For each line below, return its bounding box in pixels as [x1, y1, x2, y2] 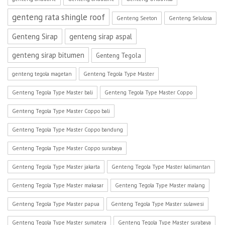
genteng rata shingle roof [12, 12, 105, 23]
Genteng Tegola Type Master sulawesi [111, 200, 204, 207]
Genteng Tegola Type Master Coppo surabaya [12, 145, 122, 152]
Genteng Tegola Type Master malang [115, 182, 205, 189]
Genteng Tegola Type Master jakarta [12, 163, 100, 170]
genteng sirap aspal [69, 32, 132, 41]
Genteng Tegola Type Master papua [12, 200, 99, 207]
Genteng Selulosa [169, 15, 212, 22]
